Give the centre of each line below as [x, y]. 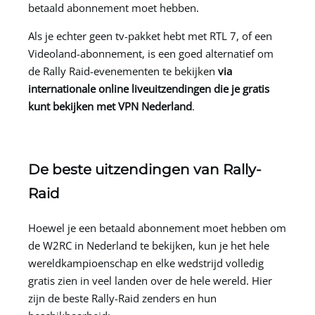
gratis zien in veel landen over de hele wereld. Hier [150, 280]
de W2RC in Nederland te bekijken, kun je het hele [149, 245]
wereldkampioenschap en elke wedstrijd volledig [146, 263]
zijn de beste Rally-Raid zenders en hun [122, 298]
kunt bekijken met [73, 106]
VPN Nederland [155, 106]
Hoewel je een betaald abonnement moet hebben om [157, 227]
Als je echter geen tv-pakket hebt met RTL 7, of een [150, 36]
